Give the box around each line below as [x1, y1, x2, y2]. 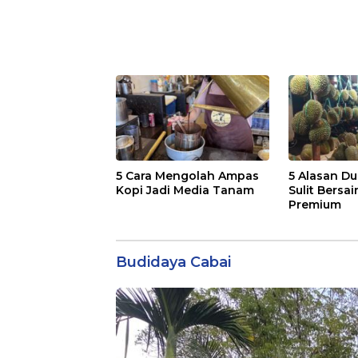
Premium [288, 197, 341, 212]
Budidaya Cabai [116, 253, 231, 271]
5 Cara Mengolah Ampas [116, 168, 259, 183]
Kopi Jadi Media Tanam [116, 182, 254, 197]
